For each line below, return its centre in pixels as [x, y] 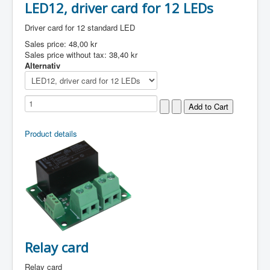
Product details [51, 133]
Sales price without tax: [67, 55]
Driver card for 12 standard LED [80, 27]
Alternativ [42, 65]
